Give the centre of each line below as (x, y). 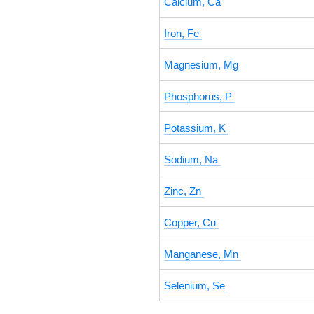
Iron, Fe (183, 34)
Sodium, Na (192, 160)
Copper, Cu (191, 223)
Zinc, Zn (184, 191)
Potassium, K (196, 128)
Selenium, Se (196, 286)
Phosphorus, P (199, 97)
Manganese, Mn (203, 254)
